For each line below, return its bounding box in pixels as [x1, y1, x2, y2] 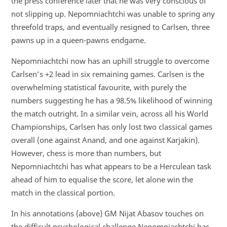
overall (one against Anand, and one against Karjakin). [11, 135, 200, 145]
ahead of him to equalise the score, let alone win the [11, 174, 193, 185]
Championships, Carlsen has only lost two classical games [11, 122, 212, 132]
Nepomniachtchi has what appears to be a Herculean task [11, 161, 211, 172]
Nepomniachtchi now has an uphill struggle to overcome [11, 56, 209, 66]
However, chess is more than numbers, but [11, 148, 161, 159]
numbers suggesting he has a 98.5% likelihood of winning [11, 95, 212, 106]
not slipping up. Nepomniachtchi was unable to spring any [11, 9, 215, 19]
